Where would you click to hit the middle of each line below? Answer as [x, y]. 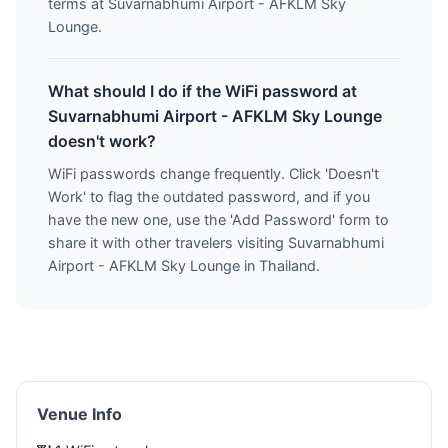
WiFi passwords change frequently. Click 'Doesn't [213, 173]
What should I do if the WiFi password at [202, 91]
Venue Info [79, 414]
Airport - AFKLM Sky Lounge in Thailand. [184, 265]
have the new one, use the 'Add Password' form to [218, 219]
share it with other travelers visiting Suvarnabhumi [216, 242]
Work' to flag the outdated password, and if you [209, 196]
